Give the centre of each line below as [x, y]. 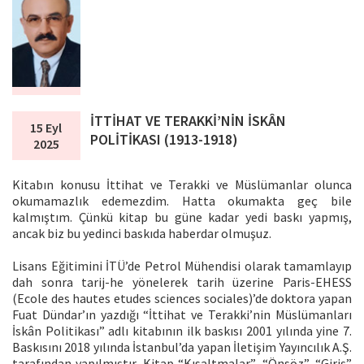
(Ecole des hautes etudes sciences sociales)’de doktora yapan [182, 298]
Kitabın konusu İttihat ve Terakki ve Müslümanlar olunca [182, 184]
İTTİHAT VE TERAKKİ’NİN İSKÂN [188, 120]
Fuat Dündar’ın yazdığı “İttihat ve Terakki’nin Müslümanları [182, 314]
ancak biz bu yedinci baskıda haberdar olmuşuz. [142, 233]
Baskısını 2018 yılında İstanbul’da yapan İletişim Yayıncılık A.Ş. [182, 347]
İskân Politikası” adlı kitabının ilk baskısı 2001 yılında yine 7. [182, 330]
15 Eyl [46, 127]
